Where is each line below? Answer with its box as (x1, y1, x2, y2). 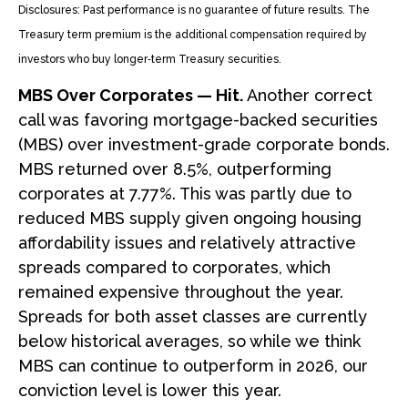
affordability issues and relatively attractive (18, 232, 356, 252)
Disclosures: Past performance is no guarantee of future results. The (18, 3, 370, 16)
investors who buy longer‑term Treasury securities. (18, 52, 281, 66)
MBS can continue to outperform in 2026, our (18, 355, 368, 375)
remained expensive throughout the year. (18, 281, 343, 301)
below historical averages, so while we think (18, 331, 361, 351)
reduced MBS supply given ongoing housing (18, 208, 362, 228)
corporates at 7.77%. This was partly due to (18, 183, 352, 203)
